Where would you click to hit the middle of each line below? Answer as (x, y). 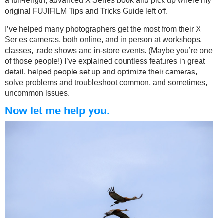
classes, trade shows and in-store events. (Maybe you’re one (109, 51)
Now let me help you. (57, 111)
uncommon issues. (37, 93)
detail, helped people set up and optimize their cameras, (101, 72)
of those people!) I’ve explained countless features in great (105, 61)
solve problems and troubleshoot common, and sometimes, (106, 83)
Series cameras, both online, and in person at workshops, (103, 40)
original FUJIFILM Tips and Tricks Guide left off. (86, 11)
